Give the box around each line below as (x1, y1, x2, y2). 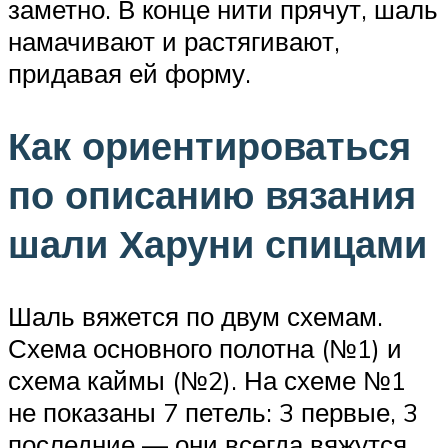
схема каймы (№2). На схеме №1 (8, 363, 406, 396)
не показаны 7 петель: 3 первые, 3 (8, 395, 418, 428)
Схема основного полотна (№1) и (8, 331, 402, 364)
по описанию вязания (8, 169, 416, 219)
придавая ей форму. (8, 57, 251, 89)
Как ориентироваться (8, 120, 411, 170)
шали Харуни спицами (8, 218, 427, 268)
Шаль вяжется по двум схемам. (8, 299, 383, 332)
